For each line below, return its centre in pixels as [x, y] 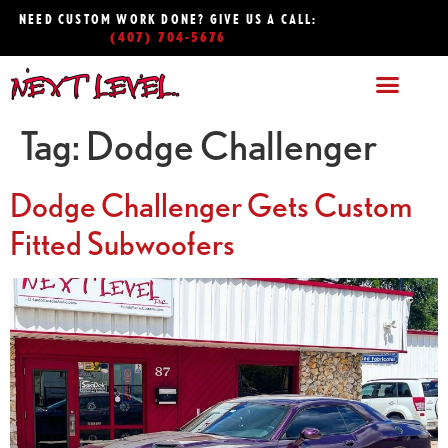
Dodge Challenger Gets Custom [211, 204]
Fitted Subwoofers [122, 242]
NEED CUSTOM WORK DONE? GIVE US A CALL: [168, 19]
